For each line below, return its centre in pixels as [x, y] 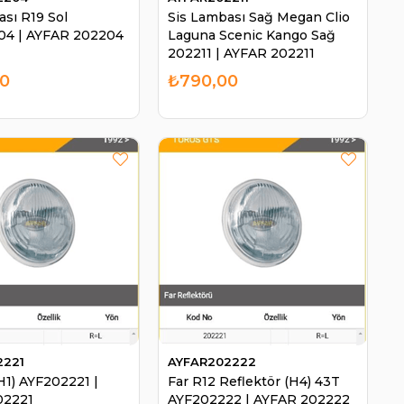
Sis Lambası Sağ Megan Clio [259, 17]
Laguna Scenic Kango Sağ [252, 35]
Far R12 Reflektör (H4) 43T [254, 382]
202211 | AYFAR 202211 [241, 53]
